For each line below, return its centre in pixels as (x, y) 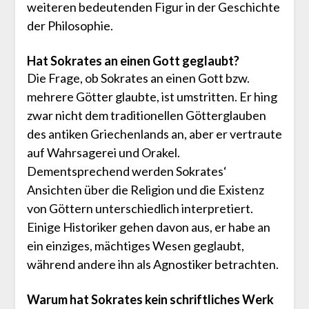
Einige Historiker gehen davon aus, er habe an (148, 227)
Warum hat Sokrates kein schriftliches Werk (150, 299)
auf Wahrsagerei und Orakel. (103, 152)
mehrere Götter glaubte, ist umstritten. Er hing (152, 96)
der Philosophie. (70, 25)
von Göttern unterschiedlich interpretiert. (140, 208)
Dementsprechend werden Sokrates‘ (127, 171)
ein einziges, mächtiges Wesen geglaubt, (135, 245)
